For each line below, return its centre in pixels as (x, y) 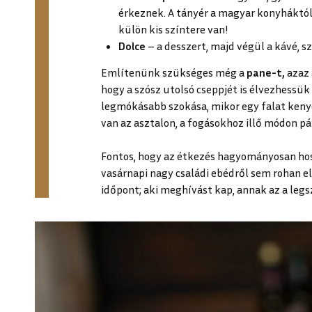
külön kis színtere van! (173, 29)
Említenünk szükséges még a (174, 72)
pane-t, (267, 72)
